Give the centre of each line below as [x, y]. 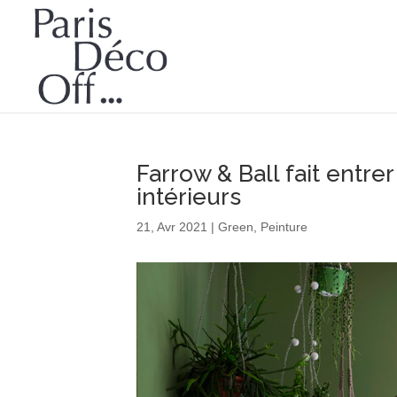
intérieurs [189, 196]
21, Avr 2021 [172, 226]
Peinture [284, 226]
